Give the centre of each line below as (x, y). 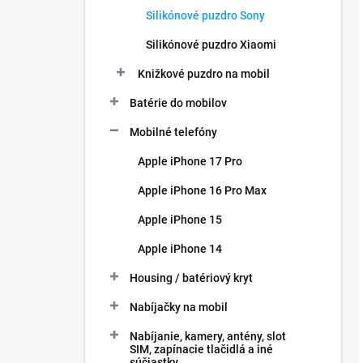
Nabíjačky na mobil (179, 307)
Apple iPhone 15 (180, 220)
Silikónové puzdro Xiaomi (211, 45)
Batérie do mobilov (178, 103)
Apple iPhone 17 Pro (190, 161)
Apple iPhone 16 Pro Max (202, 190)
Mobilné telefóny (173, 132)
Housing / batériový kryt (191, 278)
